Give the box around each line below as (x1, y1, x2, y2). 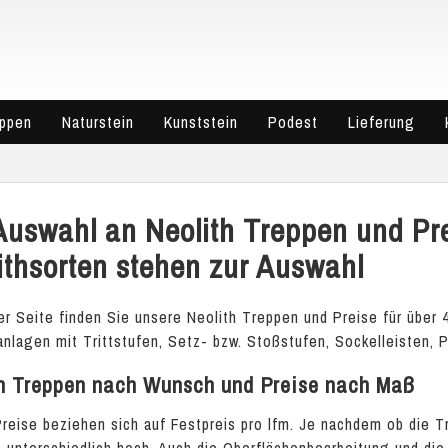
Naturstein (62, 111, 134, 133)
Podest (268, 111, 318, 133)
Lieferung (348, 111, 415, 133)
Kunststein (164, 111, 238, 133)
